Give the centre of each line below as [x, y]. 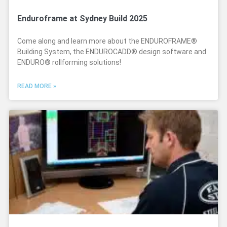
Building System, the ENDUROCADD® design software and [112, 52]
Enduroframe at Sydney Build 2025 [82, 18]
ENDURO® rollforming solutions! [69, 62]
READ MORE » [37, 86]
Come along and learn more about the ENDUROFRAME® [107, 41]
